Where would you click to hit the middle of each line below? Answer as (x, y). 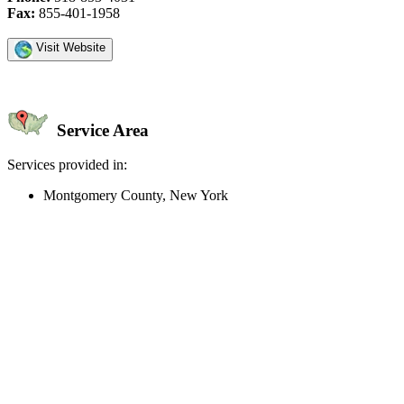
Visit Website (69, 47)
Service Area (101, 130)
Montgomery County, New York (136, 196)
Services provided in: (67, 165)
